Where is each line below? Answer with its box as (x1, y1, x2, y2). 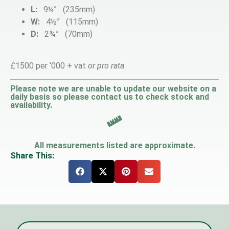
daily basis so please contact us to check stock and (10, 91, 209, 102)
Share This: (10, 150, 54, 161)
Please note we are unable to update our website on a (10, 83, 216, 94)
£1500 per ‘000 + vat (10, 61, 88, 71)
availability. (10, 100, 52, 110)
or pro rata (88, 61, 124, 71)
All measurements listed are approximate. (34, 140, 195, 150)
